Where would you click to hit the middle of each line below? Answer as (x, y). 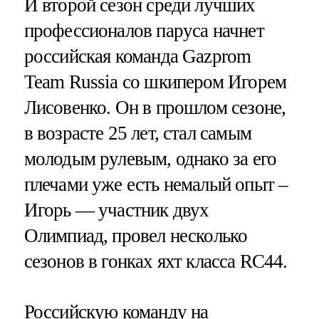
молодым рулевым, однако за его (150, 158)
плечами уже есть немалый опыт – (156, 184)
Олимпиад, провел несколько (136, 235)
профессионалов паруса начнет (144, 30)
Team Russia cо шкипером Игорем (155, 82)
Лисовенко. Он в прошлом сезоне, (155, 107)
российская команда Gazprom (137, 56)
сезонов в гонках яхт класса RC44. (156, 261)
